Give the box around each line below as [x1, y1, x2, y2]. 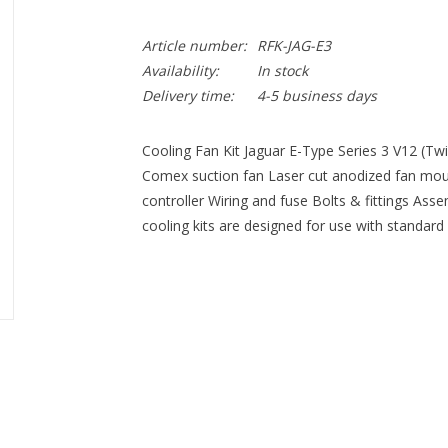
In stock [256, 61, 308, 80]
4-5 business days [256, 86, 377, 105]
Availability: [141, 61, 219, 80]
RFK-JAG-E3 [256, 36, 331, 55]
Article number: [141, 36, 247, 55]
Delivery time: [141, 86, 234, 105]
